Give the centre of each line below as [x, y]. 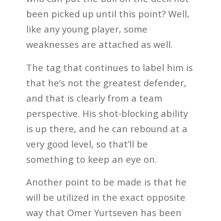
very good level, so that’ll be [87, 144]
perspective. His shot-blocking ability [107, 113]
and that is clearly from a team [94, 98]
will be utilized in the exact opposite [106, 197]
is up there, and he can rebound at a [107, 128]
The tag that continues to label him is [109, 67]
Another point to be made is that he [106, 182]
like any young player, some [87, 29]
